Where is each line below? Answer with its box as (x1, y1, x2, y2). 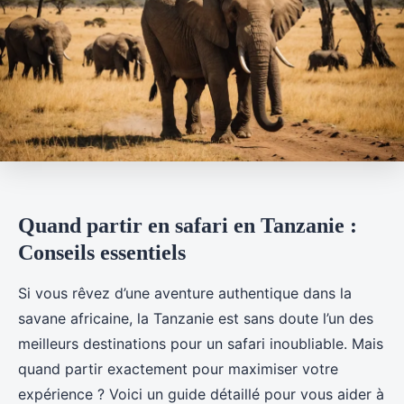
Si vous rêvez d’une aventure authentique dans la (18, 284, 352, 303)
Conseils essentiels (18, 241, 186, 265)
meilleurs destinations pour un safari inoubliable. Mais (18, 335, 383, 353)
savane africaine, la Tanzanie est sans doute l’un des (18, 309, 373, 328)
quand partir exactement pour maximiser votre (18, 360, 338, 379)
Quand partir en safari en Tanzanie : (18, 214, 357, 238)
